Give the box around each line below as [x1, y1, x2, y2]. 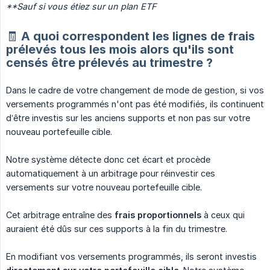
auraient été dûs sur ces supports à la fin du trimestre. [6, 224, 227, 234]
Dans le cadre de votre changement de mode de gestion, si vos [6, 85, 264, 96]
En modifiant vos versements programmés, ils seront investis [6, 251, 257, 262]
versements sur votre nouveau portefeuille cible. [6, 182, 202, 193]
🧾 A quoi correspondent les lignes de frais [6, 29, 255, 44]
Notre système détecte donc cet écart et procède [6, 154, 210, 165]
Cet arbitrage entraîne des [6, 210, 115, 221]
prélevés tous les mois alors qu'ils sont [6, 42, 234, 57]
